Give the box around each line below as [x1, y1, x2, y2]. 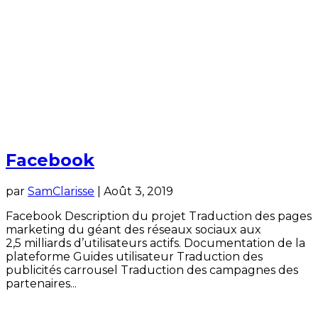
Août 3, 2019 [104, 184, 173, 198]
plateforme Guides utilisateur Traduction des [6, 249, 263, 263]
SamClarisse [28, 184, 94, 198]
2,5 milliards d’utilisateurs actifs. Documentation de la [6, 236, 305, 250]
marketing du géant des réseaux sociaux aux [6, 222, 261, 236]
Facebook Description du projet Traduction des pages [6, 209, 312, 223]
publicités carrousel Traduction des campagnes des [6, 263, 298, 277]
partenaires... [6, 276, 77, 290]
